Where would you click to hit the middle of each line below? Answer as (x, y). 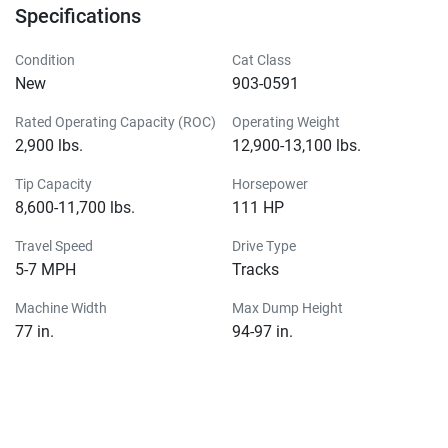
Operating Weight (286, 121)
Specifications (78, 15)
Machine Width (61, 307)
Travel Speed (54, 245)
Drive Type (264, 245)
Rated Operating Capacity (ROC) (115, 121)
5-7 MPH (45, 269)
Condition (45, 59)
